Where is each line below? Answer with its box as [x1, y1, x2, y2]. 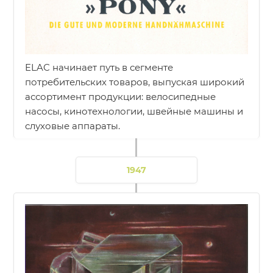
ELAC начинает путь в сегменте [25, 61, 174, 73]
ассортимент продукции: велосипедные [25, 90, 216, 102]
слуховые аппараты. [25, 119, 121, 132]
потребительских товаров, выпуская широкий [25, 76, 245, 88]
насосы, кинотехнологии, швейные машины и [25, 105, 244, 117]
